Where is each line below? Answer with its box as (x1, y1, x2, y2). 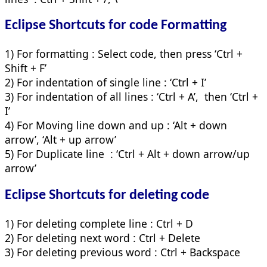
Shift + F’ (5, 61, 46, 76)
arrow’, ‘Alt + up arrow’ (5, 132, 116, 147)
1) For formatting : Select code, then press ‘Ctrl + (5, 46, 243, 61)
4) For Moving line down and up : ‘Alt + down (5, 118, 227, 133)
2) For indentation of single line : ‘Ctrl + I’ (5, 75, 206, 90)
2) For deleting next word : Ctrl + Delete (5, 231, 200, 246)
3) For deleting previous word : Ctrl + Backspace (5, 245, 240, 260)
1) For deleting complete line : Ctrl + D (5, 216, 193, 231)
